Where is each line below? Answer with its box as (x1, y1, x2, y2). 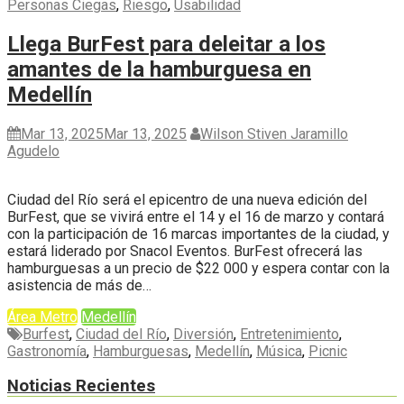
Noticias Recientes (7, 376, 155, 397)
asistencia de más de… (7, 276, 151, 294)
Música (256, 342, 302, 360)
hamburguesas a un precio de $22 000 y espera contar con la (7, 259, 390, 277)
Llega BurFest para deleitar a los (7, 31, 326, 57)
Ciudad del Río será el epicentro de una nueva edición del (7, 190, 367, 208)
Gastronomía (7, 342, 87, 360)
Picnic (308, 342, 347, 360)
